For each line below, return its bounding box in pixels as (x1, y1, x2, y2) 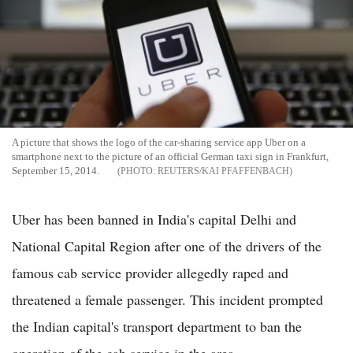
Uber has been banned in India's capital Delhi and (12, 210, 296, 229)
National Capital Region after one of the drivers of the (12, 236, 321, 256)
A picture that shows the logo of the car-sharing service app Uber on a (12, 136, 306, 149)
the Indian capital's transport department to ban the (12, 317, 302, 336)
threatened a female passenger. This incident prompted (12, 290, 323, 310)
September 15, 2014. (12, 165, 99, 177)
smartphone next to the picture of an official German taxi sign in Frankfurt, (12, 150, 329, 163)
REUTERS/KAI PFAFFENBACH (158, 165, 289, 177)
